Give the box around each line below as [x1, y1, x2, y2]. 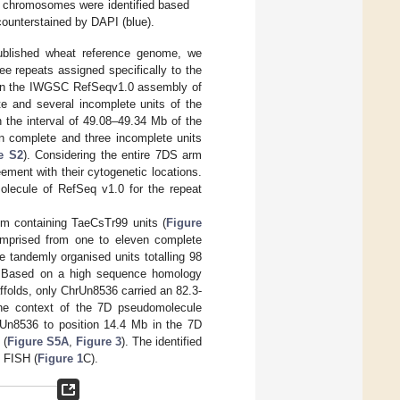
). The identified [121, 334, 203, 348]
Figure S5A [6, 334, 69, 348]
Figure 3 [75, 334, 121, 348]
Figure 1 [37, 351, 83, 365]
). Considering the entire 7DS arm [22, 147, 203, 162]
